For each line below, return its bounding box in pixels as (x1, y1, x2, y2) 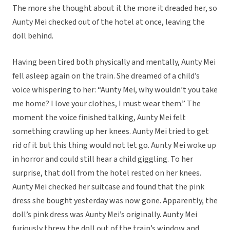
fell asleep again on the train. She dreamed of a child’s (12, 70, 200, 82)
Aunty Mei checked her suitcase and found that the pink (12, 181, 204, 193)
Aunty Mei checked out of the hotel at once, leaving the (12, 16, 205, 28)
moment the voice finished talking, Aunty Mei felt (12, 112, 186, 124)
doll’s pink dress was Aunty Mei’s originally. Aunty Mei (12, 209, 197, 221)
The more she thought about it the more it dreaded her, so (12, 3, 217, 14)
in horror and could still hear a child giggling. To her (12, 154, 193, 165)
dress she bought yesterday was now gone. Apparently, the (12, 195, 218, 207)
